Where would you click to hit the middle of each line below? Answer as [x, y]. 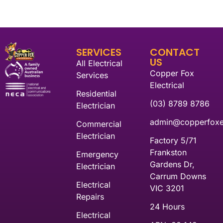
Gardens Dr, [172, 164]
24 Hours [167, 206]
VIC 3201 [167, 188]
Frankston [168, 152]
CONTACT [174, 52]
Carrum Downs [178, 176]
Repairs [90, 196]
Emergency [98, 154]
